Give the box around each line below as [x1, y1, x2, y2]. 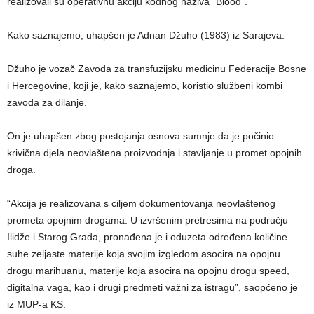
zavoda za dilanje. [7, 96, 87, 108]
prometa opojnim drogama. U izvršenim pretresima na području [7, 214, 288, 226]
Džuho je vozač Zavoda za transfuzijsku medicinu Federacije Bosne [7, 62, 306, 74]
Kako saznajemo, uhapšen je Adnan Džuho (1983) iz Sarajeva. [7, 29, 285, 41]
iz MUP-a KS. [7, 298, 66, 310]
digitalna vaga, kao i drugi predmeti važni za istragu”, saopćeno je [7, 281, 298, 293]
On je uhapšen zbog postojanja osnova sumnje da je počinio [7, 130, 274, 142]
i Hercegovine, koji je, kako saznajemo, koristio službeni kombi [7, 79, 282, 91]
